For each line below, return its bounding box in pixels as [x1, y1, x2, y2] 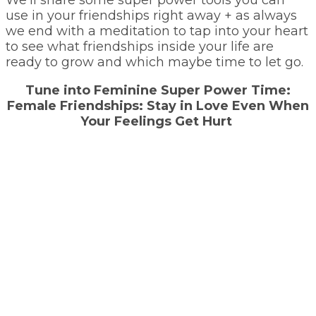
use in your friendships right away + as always [6, 7, 297, 23]
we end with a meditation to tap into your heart [6, 23, 308, 39]
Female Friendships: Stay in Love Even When [7, 97, 309, 114]
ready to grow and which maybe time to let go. [6, 54, 303, 70]
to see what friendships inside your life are [6, 38, 274, 54]
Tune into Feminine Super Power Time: [25, 82, 291, 98]
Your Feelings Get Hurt [80, 113, 236, 129]
